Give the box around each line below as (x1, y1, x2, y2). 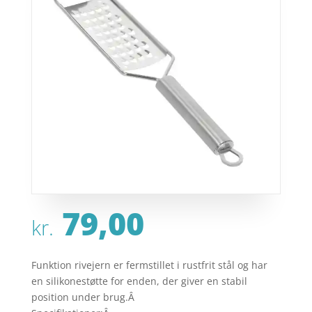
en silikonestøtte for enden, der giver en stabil (31, 274, 247, 288)
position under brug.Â (31, 290, 137, 304)
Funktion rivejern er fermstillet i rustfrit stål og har (31, 258, 267, 272)
